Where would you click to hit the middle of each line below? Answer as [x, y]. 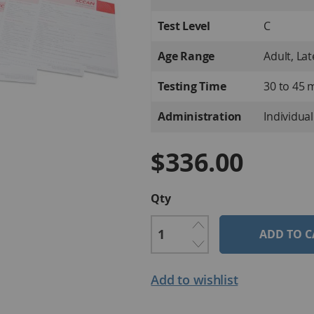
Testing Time [192, 86]
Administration [200, 116]
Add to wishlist [194, 280]
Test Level [184, 26]
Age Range [186, 56]
